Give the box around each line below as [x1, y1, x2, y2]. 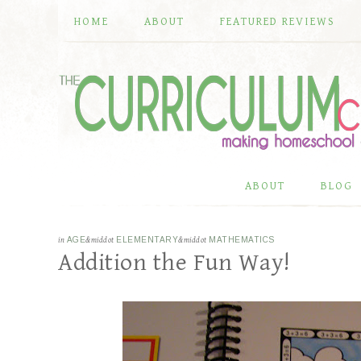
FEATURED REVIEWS [220, 15, 335, 28]
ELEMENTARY [116, 235, 178, 244]
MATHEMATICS [209, 235, 275, 244]
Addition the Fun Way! [58, 249, 290, 276]
